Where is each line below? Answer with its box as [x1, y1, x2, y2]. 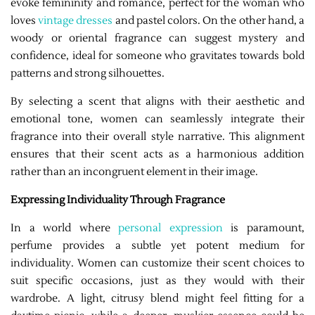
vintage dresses [38, 13, 113, 27]
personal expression [118, 221, 223, 235]
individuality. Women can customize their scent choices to [11, 256, 304, 270]
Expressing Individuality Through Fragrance [11, 193, 225, 207]
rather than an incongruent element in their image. [11, 165, 258, 179]
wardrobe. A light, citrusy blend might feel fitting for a [11, 291, 304, 305]
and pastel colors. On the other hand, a [112, 13, 305, 27]
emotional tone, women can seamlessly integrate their [11, 112, 304, 126]
